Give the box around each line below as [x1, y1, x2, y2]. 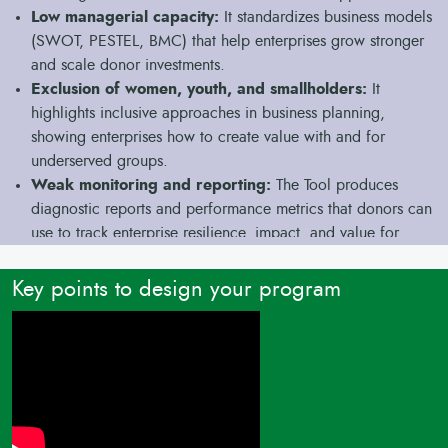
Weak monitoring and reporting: [31, 177, 272, 193]
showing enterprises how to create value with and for [31, 129, 386, 145]
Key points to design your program [12, 279, 341, 300]
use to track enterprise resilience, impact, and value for [31, 225, 400, 241]
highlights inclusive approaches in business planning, [31, 105, 386, 121]
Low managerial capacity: [31, 9, 220, 25]
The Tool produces [271, 177, 399, 193]
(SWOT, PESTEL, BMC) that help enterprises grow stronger [31, 33, 425, 49]
